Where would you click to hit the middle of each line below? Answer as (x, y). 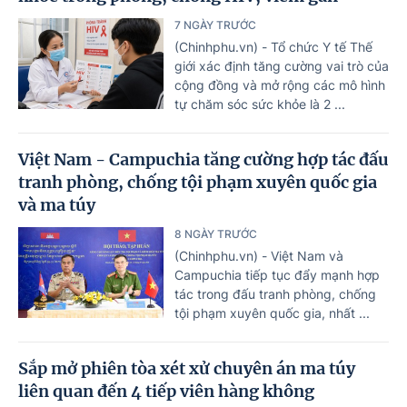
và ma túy (57, 205)
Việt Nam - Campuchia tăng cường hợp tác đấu (203, 160)
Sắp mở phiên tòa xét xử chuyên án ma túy (187, 369)
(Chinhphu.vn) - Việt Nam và (259, 256)
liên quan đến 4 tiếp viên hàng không (166, 392)
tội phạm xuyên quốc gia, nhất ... (272, 313)
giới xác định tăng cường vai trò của (282, 66)
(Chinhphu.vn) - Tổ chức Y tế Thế (273, 47)
